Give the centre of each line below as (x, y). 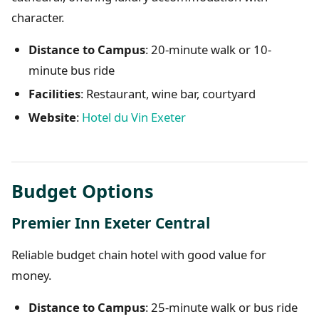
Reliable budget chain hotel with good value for (139, 255)
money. (31, 276)
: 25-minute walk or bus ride (221, 308)
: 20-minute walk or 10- (208, 50)
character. (38, 18)
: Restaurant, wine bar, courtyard (168, 94)
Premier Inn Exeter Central (111, 223)
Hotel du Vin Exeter (134, 117)
